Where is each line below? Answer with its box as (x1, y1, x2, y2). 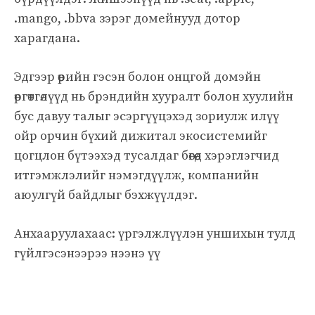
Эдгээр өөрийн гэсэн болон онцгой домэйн (14, 68, 261, 85)
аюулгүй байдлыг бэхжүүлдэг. (14, 186, 198, 203)
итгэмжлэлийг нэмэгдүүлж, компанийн (14, 167, 259, 184)
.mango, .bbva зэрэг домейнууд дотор (14, 10, 240, 27)
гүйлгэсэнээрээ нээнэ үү (14, 245, 160, 262)
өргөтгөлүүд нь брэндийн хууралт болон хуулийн (14, 88, 293, 105)
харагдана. (14, 30, 80, 46)
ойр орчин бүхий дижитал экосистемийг (14, 127, 267, 144)
